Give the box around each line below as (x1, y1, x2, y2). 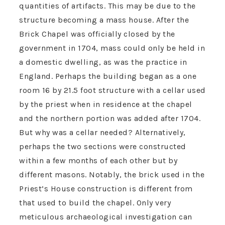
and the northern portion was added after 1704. (19, 114, 200, 124)
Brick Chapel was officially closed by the (19, 29, 175, 39)
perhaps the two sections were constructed (19, 142, 186, 152)
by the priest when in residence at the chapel (19, 99, 192, 109)
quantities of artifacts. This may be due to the (19, 1, 196, 11)
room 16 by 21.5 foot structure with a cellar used (19, 85, 206, 95)
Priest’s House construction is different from (19, 184, 193, 194)
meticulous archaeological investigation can (19, 212, 192, 222)
